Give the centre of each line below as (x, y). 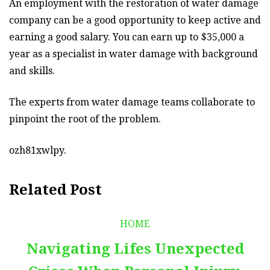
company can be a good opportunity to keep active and (135, 20)
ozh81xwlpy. (38, 150)
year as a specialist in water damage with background (133, 54)
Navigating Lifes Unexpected (135, 249)
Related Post (55, 190)
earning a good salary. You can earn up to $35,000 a (127, 37)
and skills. (32, 71)
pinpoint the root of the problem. (85, 119)
